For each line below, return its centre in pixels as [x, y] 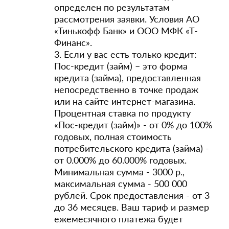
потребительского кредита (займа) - [132, 148]
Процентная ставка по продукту [122, 113]
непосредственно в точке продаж [126, 89]
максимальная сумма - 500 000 [121, 184]
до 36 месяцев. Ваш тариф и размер [132, 207]
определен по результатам [112, 7]
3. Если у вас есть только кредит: [125, 54]
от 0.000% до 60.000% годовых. [120, 160]
